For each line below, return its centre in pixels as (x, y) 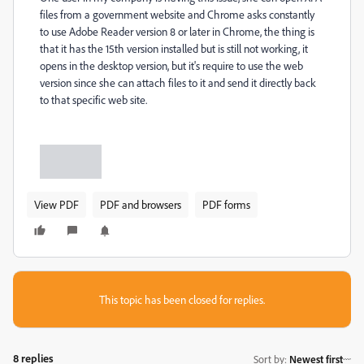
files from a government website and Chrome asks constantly (177, 14)
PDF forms (226, 205)
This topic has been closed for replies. (182, 300)
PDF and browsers (141, 205)
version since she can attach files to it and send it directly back (178, 82)
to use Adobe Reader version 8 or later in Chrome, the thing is (177, 31)
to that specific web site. (93, 100)
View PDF (56, 205)
